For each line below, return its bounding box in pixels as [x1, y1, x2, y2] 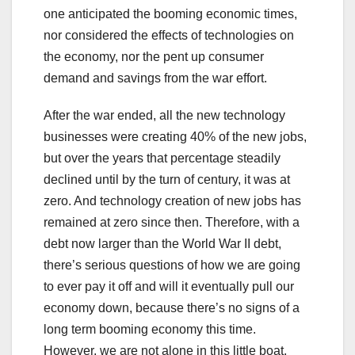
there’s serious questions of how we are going [44, 258, 300, 273]
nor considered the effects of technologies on [44, 29, 294, 43]
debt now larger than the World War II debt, [44, 237, 281, 251]
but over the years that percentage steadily [44, 151, 281, 166]
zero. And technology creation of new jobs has [44, 194, 301, 208]
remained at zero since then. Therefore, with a [44, 216, 300, 230]
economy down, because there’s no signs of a [44, 301, 300, 315]
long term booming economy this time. [44, 323, 256, 337]
